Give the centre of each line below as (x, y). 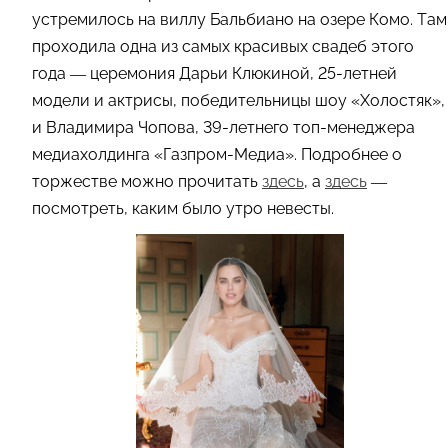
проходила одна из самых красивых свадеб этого (223, 47)
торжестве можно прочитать (147, 182)
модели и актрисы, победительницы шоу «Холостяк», (238, 101)
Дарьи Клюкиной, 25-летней (288, 74)
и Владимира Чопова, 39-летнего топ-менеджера (223, 128)
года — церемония (105, 74)
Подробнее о (349, 155)
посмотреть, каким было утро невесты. (183, 209)
